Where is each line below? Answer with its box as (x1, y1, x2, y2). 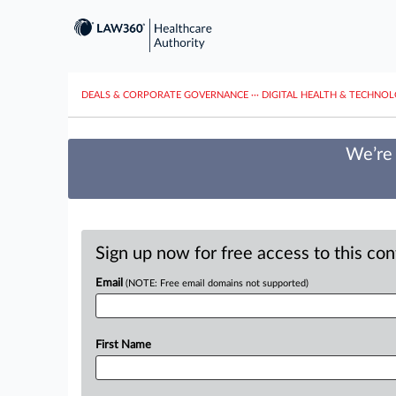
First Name (95, 339, 151, 351)
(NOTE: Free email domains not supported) (126, 278, 308, 288)
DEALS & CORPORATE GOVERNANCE (81, 89, 248, 100)
